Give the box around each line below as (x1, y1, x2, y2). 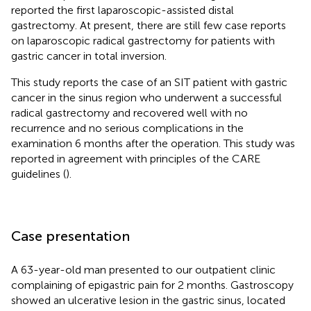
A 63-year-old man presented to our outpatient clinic (11, 262, 276, 276)
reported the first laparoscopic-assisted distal (11, 3, 234, 17)
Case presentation (11, 227, 130, 244)
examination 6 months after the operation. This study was (11, 136, 295, 150)
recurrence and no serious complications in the (11, 121, 244, 135)
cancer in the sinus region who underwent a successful (11, 90, 282, 104)
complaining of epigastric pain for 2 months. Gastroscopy (11, 278, 294, 292)
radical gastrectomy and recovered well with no (11, 106, 248, 119)
